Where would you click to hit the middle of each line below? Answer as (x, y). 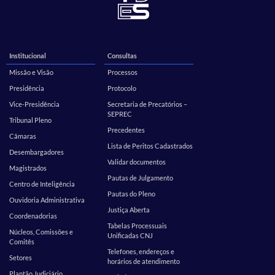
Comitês (22, 242)
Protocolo (122, 88)
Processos (122, 72)
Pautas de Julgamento (140, 178)
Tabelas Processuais (137, 226)
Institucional (28, 56)
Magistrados (28, 168)
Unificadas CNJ (130, 236)
